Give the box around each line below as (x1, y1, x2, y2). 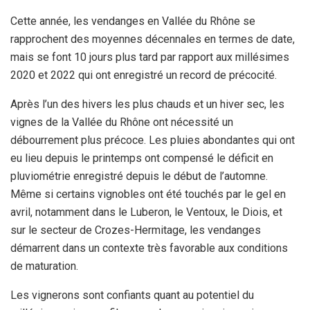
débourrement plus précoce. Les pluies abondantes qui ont (10, 134, 295, 147)
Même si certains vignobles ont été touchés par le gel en (10, 188, 286, 201)
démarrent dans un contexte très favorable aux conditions (10, 241, 288, 255)
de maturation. (10, 259, 78, 273)
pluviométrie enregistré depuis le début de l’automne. (10, 170, 268, 183)
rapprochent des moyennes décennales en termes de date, (10, 33, 295, 46)
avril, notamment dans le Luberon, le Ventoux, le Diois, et (10, 206, 282, 219)
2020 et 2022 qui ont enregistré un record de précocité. (10, 69, 277, 82)
